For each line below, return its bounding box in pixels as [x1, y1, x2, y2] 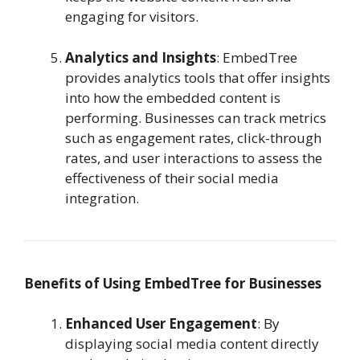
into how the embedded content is [65, 88, 280, 107]
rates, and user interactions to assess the [65, 148, 322, 167]
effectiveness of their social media [65, 168, 279, 187]
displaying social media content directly [65, 334, 319, 354]
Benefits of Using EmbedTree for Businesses [24, 273, 321, 292]
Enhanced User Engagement [65, 314, 257, 333]
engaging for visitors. [65, 7, 198, 27]
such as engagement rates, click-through [65, 128, 321, 147]
